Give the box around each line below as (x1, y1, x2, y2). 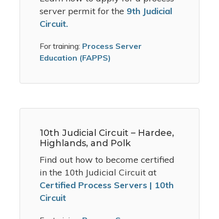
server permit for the (40, 5, 127, 17)
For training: (40, 41, 80, 51)
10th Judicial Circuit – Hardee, (40, 128, 174, 139)
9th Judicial (127, 5, 172, 17)
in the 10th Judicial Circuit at (40, 167, 156, 178)
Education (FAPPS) (40, 53, 111, 63)
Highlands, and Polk (40, 138, 131, 149)
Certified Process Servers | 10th (40, 179, 174, 191)
